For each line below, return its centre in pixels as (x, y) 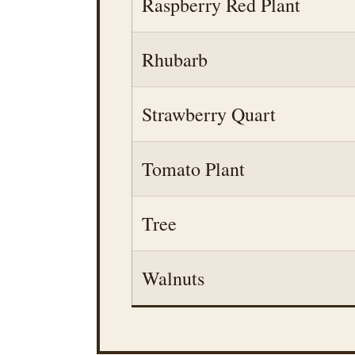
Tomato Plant (193, 169)
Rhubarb (175, 59)
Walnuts (173, 278)
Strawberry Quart (209, 114)
